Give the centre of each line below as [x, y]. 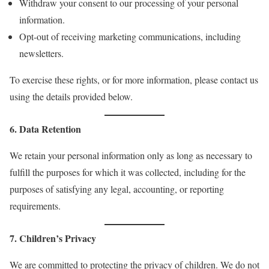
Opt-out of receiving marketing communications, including [130, 36]
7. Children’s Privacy [53, 238]
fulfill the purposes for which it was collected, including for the [128, 172]
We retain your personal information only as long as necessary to [131, 155]
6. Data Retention [45, 129]
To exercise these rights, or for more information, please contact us [134, 80]
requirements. [35, 206]
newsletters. [41, 53]
